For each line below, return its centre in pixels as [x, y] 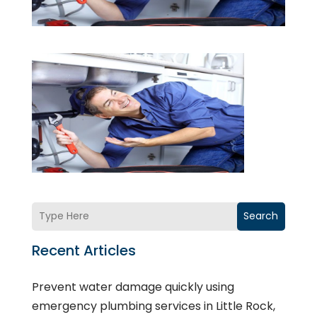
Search [261, 216]
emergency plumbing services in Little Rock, [153, 306]
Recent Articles [83, 250]
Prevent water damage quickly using [133, 287]
